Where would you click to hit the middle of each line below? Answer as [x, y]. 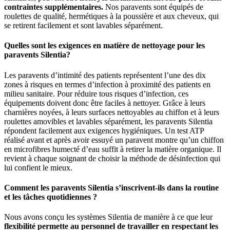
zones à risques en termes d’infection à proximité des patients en [107, 84]
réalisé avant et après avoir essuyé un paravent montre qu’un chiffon [114, 140]
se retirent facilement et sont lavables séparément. [83, 26]
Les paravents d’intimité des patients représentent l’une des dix [105, 75]
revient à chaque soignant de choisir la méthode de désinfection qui [112, 158]
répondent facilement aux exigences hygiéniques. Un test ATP [104, 130]
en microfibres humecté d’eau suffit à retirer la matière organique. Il [113, 149]
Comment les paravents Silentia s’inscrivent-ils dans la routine [111, 187]
